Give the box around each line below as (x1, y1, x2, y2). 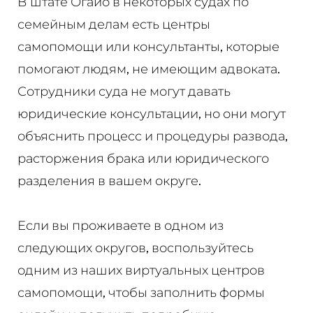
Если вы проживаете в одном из (17, 217, 224, 233)
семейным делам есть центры (17, 16, 210, 31)
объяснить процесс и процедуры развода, (17, 128, 288, 143)
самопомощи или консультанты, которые (17, 38, 279, 54)
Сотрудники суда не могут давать (17, 83, 231, 99)
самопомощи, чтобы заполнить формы (17, 284, 265, 300)
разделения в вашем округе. (17, 173, 201, 188)
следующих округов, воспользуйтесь (17, 240, 254, 255)
